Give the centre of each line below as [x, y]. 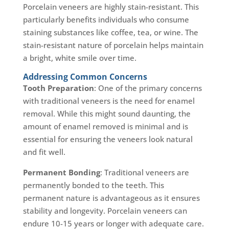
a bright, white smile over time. [79, 58]
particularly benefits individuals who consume [106, 20]
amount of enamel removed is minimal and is [105, 127]
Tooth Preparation [58, 88]
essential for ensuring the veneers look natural [108, 139]
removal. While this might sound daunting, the [107, 114]
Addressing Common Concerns [85, 77]
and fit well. [44, 152]
